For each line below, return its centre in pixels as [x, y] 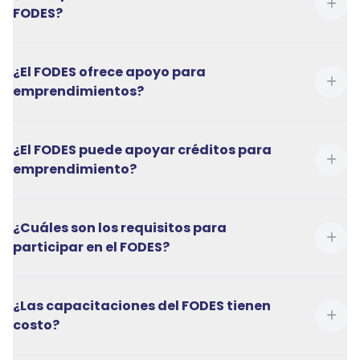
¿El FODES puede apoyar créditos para [142, 150]
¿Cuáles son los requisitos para [120, 228]
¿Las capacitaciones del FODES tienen [142, 306]
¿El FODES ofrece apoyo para [109, 72]
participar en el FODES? [91, 247]
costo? [36, 325]
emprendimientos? [78, 91]
